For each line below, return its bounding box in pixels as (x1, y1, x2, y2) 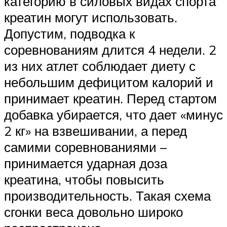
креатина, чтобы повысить (4, 171, 164, 188)
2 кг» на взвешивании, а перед (4, 123, 187, 139)
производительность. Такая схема (4, 187, 211, 204)
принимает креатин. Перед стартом (4, 90, 217, 107)
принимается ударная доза (4, 155, 167, 172)
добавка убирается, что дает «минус (4, 106, 223, 123)
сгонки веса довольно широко (4, 204, 183, 220)
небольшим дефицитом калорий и (4, 74, 213, 91)
